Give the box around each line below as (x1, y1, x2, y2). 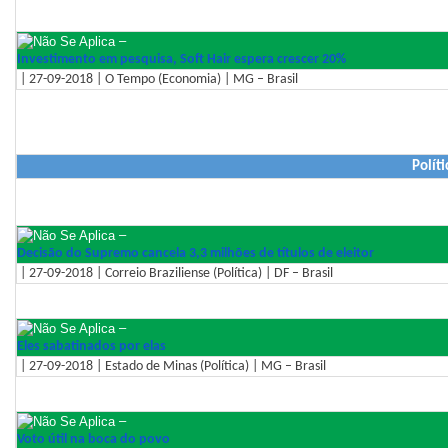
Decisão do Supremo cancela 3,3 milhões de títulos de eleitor (17, 245, 374, 261)
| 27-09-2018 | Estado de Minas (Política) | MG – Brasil (17, 358, 326, 374)
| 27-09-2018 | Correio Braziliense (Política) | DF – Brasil (17, 265, 333, 281)
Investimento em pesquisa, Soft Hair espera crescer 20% (17, 52, 346, 68)
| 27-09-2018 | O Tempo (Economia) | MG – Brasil (17, 72, 298, 88)
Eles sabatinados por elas (17, 338, 166, 354)
